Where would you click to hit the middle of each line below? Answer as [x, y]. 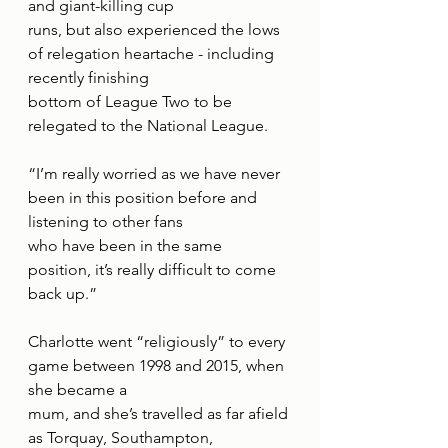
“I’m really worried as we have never [156, 174]
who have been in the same [127, 246]
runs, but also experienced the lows [156, 30]
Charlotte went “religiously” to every [158, 342]
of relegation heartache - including [153, 54]
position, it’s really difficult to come [154, 270]
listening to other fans [105, 222]
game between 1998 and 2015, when [158, 366]
